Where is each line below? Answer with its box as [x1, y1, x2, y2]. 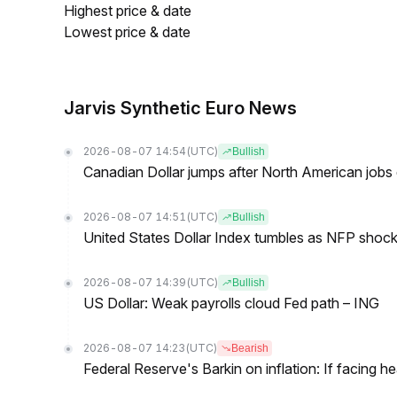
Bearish [231, 342, 269, 354]
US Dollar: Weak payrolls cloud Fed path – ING [83, 294, 379, 312]
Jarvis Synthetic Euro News [64, 97, 297, 119]
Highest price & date [64, 2, 191, 19]
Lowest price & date [64, 23, 191, 41]
